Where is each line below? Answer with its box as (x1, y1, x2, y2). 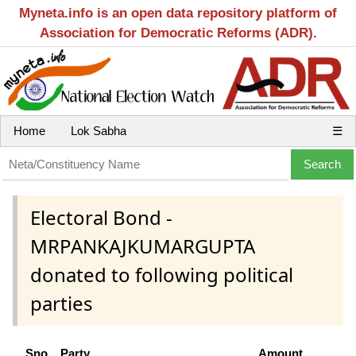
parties (30, 290, 93, 317)
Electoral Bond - (30, 204, 172, 231)
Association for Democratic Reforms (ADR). (39, 25, 317, 41)
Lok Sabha (71, 124, 126, 137)
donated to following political (30, 261, 293, 288)
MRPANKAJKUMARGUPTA (30, 233, 255, 260)
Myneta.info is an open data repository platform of (19, 6, 337, 21)
